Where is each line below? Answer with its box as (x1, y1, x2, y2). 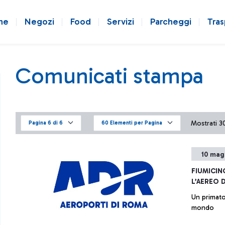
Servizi (107, 16, 134, 27)
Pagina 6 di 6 (29, 119, 63, 126)
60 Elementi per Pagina (101, 119, 162, 126)
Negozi (25, 16, 54, 27)
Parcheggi (150, 16, 191, 27)
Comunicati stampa (16, 63, 203, 89)
